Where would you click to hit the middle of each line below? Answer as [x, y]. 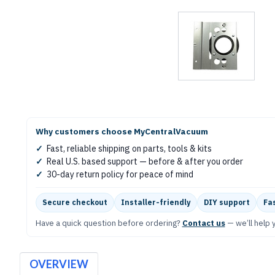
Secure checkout [75, 202]
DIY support [227, 202]
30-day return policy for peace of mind [120, 174]
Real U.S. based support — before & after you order [145, 161]
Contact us [203, 223]
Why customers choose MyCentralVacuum [122, 131]
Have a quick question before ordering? [109, 223]
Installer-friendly [155, 202]
